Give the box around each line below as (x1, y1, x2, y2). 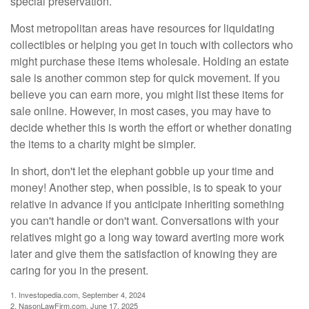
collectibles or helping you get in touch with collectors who (10, 37, 293, 52)
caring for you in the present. (10, 262, 148, 278)
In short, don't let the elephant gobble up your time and (10, 163, 274, 179)
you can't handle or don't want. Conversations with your (10, 212, 279, 228)
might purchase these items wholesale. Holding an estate (10, 53, 289, 69)
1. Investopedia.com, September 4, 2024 (10, 289, 146, 300)
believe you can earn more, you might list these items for (10, 86, 283, 102)
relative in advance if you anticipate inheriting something (10, 196, 284, 212)
